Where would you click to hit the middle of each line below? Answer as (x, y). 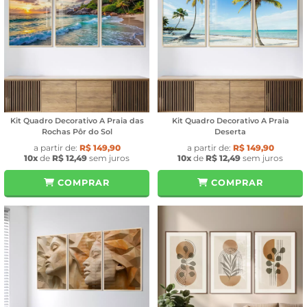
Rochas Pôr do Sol (77, 131)
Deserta (230, 131)
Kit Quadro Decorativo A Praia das (77, 120)
